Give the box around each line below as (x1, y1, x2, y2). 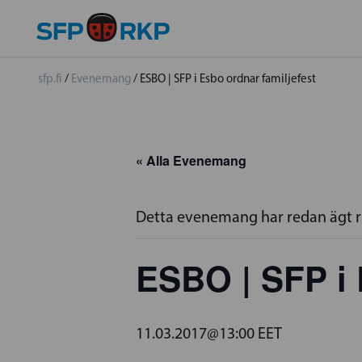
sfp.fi (38, 71, 62, 86)
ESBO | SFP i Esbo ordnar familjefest (140, 71, 316, 86)
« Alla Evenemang (136, 151, 246, 170)
